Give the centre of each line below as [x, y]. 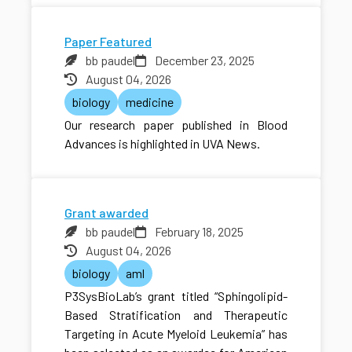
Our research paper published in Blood [176, 124]
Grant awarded [106, 212]
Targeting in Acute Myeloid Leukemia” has [176, 333]
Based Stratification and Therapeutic [176, 314]
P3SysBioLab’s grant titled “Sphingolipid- [176, 295]
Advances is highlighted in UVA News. [162, 143]
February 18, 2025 [199, 231]
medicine [150, 101]
